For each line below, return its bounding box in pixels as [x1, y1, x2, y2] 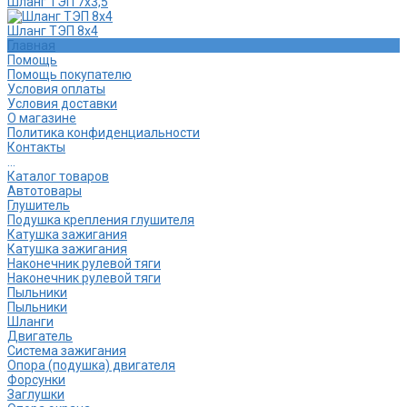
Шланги [7, 314, 54, 330]
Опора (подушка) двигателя [7, 358, 175, 373]
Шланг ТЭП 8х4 [7, 24, 98, 39]
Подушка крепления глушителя [7, 213, 194, 228]
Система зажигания [7, 343, 126, 359]
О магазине [7, 111, 76, 126]
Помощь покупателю [7, 67, 132, 83]
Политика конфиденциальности [7, 125, 200, 141]
